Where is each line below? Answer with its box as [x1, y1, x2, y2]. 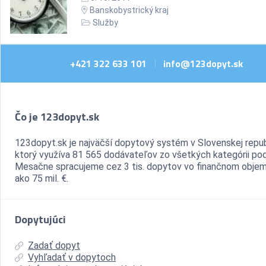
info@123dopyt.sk [163, 56, 243, 71]
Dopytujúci [15, 211, 66, 227]
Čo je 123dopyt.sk [15, 109, 99, 125]
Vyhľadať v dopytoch [28, 252, 116, 263]
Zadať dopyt [28, 240, 80, 251]
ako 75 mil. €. [15, 173, 68, 184]
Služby [93, 18, 118, 27]
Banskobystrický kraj [90, 5, 169, 15]
